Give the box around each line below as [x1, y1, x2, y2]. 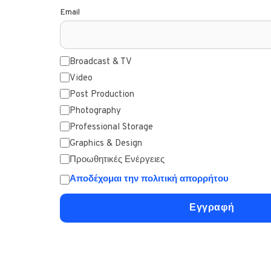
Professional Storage [70, 121, 153, 133]
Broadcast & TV [70, 56, 132, 68]
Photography [70, 105, 121, 117]
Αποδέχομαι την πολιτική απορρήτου [70, 173, 229, 185]
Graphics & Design [70, 137, 142, 149]
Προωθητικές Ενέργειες [70, 154, 165, 166]
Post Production [70, 88, 134, 100]
